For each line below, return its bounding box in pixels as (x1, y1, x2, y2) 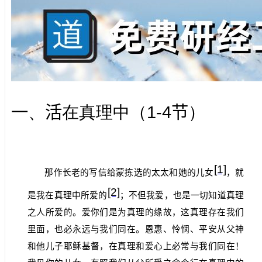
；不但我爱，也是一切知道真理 (119, 191, 244, 200)
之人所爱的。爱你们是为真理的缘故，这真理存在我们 (27, 208, 244, 217)
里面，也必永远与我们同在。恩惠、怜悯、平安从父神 (27, 225, 244, 234)
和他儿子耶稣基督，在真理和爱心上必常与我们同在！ (27, 242, 244, 251)
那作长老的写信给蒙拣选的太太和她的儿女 (44, 167, 214, 177)
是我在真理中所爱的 (27, 191, 108, 200)
